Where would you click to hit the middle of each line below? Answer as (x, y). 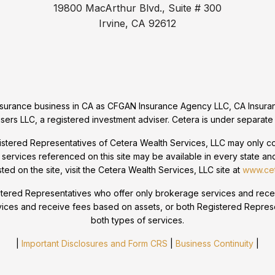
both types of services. (137, 220)
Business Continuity (215, 244)
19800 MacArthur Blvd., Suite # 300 (137, 8)
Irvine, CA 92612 (137, 24)
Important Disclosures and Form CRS (95, 244)
